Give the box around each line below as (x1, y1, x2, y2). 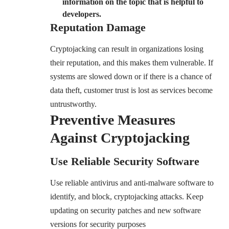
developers (62, 10, 99, 19)
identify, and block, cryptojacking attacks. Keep (50, 192, 203, 201)
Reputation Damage (50, 21, 146, 34)
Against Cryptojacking (50, 130, 190, 146)
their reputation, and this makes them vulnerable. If (50, 58, 213, 67)
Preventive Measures (50, 112, 175, 128)
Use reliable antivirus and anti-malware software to (50, 178, 214, 188)
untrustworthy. (50, 100, 97, 109)
